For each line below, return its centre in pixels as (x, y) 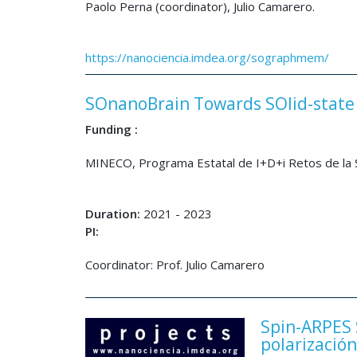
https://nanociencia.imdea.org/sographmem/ (207, 57)
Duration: (114, 214)
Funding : (112, 129)
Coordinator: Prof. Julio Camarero (177, 265)
